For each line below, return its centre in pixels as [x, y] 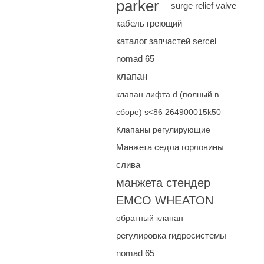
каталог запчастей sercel [166, 41]
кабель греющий [149, 23]
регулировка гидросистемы [171, 235]
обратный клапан [150, 218]
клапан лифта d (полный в [167, 94]
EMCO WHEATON [165, 200]
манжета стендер [163, 183]
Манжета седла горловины [170, 147]
